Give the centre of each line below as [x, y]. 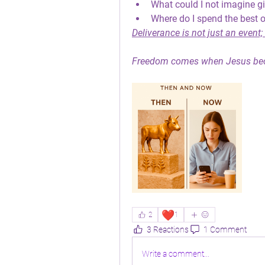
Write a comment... [176, 253]
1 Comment [225, 229]
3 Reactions [168, 229]
